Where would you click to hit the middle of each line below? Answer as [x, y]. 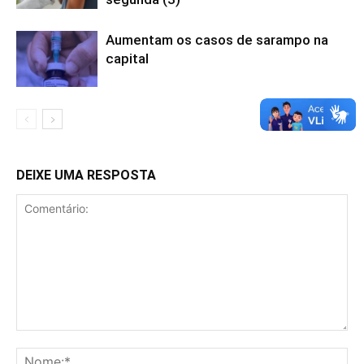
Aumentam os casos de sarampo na [217, 40]
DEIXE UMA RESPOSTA [86, 175]
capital [127, 58]
